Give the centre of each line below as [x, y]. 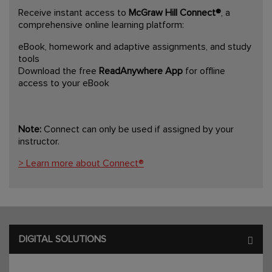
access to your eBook [64, 83]
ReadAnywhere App [141, 71]
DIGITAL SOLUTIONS [63, 239]
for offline [204, 71]
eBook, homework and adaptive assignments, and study [135, 46]
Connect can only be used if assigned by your [138, 129]
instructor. [39, 141]
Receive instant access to [73, 12]
